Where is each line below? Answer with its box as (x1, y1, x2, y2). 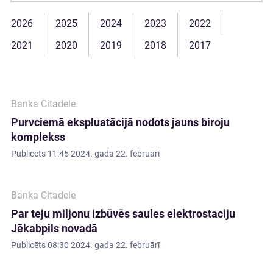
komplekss (11, 130, 65, 143)
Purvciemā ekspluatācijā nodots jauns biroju (11, 116, 230, 129)
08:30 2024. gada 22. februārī (48, 240, 160, 250)
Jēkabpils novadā (11, 222, 97, 235)
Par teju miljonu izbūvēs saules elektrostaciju (11, 207, 235, 220)
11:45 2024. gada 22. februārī (48, 149, 160, 158)
